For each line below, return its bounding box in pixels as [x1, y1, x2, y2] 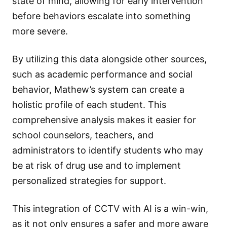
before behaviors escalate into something [12, 10, 191, 21]
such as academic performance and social [12, 68, 193, 80]
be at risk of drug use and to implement [12, 160, 181, 171]
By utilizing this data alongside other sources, [12, 53, 207, 64]
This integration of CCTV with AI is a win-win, [12, 203, 208, 214]
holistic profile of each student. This [12, 99, 166, 110]
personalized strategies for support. [12, 175, 166, 186]
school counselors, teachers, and [12, 129, 154, 140]
